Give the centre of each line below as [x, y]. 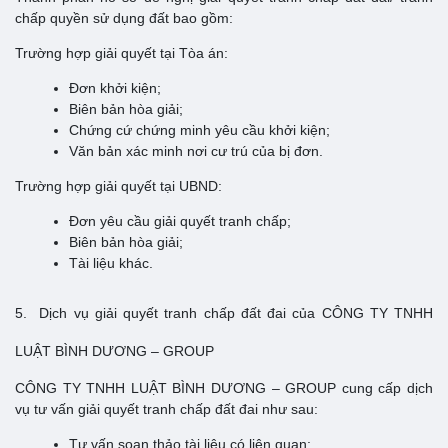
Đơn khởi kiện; [115, 87]
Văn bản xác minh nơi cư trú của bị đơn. [196, 150]
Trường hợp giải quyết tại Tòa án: [121, 52]
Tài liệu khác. [111, 262]
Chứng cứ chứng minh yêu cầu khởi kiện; [199, 129]
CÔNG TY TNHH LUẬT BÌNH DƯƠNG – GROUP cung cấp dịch [224, 387]
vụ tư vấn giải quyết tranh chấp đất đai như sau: [166, 408]
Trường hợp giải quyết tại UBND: [118, 185]
